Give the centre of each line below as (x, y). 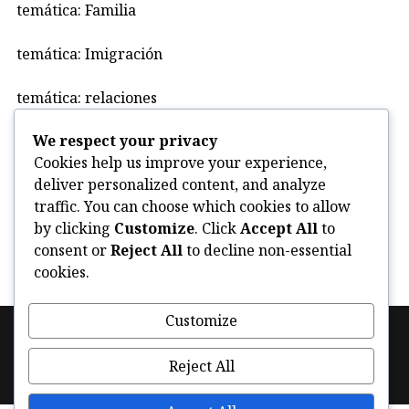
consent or (72, 250)
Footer (30, 342)
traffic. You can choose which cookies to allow (192, 206)
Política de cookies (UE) (119, 345)
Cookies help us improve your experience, (180, 162)
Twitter (231, 367)
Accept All (279, 228)
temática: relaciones (87, 98)
